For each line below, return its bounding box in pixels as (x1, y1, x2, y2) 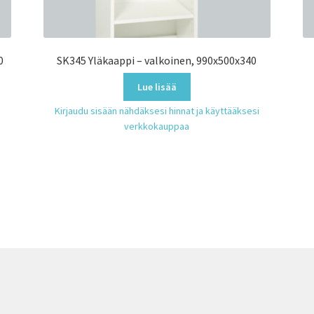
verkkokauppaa (124, 119, 190, 132)
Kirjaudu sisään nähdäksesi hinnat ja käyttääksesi (54, 104, 259, 117)
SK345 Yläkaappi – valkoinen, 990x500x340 (57, 53, 257, 67)
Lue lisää (137, 80, 177, 93)
